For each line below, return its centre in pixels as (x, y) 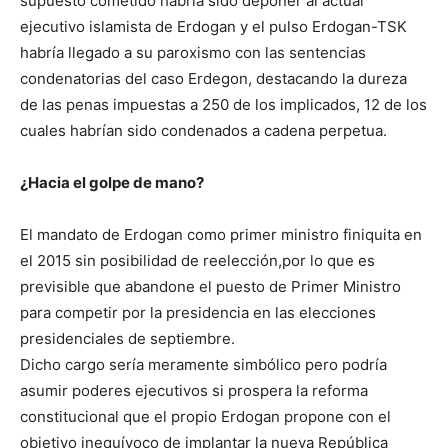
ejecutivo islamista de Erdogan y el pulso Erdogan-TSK (213, 27)
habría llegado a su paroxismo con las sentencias (193, 53)
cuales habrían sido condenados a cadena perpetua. (203, 131)
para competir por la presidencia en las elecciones (198, 313)
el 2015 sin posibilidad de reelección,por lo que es (197, 261)
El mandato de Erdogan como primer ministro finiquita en (221, 235)
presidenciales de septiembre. (127, 339)
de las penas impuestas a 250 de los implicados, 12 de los (223, 105)
